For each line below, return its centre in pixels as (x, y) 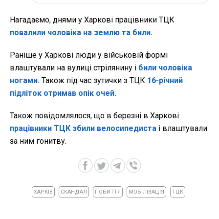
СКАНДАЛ (74, 192)
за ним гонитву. (38, 141)
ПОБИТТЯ (108, 192)
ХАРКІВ (43, 192)
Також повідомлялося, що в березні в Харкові (94, 116)
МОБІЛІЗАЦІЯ (146, 192)
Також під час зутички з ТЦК (93, 81)
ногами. (25, 81)
